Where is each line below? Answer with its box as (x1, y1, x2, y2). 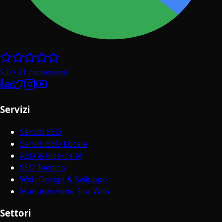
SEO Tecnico (20, 162, 65, 173)
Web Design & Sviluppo (20, 173, 107, 185)
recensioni (29, 67, 68, 78)
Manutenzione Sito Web (20, 185, 110, 197)
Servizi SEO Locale (20, 138, 87, 149)
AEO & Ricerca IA (20, 150, 82, 161)
